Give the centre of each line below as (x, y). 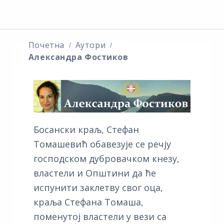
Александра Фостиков (78, 57)
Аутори (90, 45)
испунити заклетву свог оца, (98, 188)
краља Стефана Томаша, (88, 202)
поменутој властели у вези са (100, 217)
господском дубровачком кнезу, (106, 159)
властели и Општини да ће (94, 173)
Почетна (46, 45)
